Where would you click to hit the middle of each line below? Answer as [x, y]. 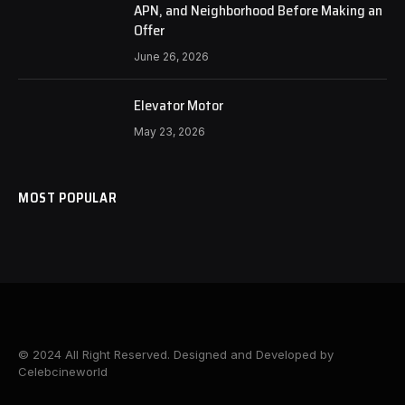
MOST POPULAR [68, 198]
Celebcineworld [63, 371]
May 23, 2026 [170, 131]
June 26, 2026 [171, 56]
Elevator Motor [179, 105]
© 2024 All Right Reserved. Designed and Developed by [176, 354]
